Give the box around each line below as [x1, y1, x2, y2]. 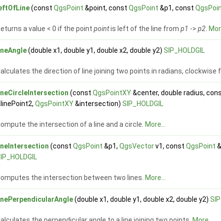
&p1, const [158, 4, 196, 12]
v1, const [154, 142, 186, 150]
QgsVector [119, 142, 154, 150]
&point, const [83, 4, 129, 12]
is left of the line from [109, 25, 181, 33]
